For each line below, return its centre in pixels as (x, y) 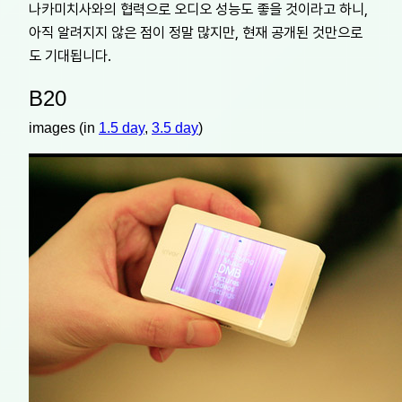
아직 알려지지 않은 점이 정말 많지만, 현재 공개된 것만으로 (196, 32)
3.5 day (175, 127)
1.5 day (122, 127)
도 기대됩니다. (70, 55)
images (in (64, 127)
